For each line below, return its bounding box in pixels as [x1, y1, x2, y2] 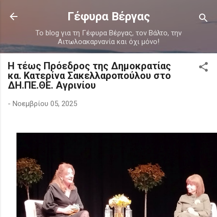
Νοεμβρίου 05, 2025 [13, 99, 77, 108]
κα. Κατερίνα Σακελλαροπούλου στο [8, 70, 171, 81]
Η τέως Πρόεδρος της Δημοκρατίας [8, 60, 171, 72]
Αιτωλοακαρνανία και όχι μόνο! [58, 37, 159, 46]
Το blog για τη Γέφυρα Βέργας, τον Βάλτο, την [35, 29, 182, 37]
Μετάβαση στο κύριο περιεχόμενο [57, 8, 170, 16]
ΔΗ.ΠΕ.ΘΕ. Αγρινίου [8, 79, 96, 91]
